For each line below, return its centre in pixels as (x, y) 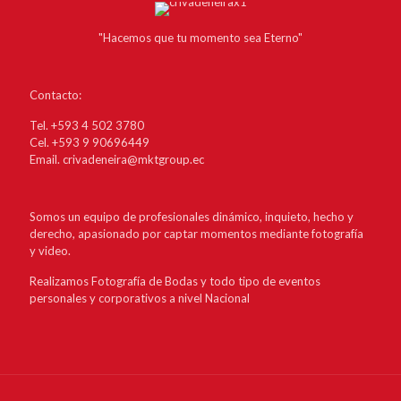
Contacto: (55, 94)
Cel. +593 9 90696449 (90, 142)
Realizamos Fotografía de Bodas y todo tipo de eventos (175, 281)
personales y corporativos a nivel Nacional (140, 298)
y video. (50, 250)
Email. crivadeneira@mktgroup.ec (117, 159)
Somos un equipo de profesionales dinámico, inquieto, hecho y (192, 216)
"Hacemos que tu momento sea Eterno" (200, 37)
